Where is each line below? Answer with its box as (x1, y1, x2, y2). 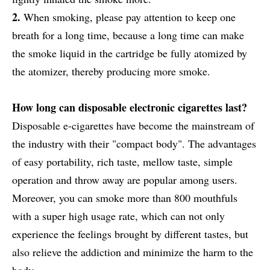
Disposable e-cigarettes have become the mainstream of (12, 118, 254, 133)
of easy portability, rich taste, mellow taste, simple (12, 154, 233, 169)
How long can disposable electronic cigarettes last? (12, 99, 247, 115)
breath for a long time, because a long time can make (12, 28, 244, 42)
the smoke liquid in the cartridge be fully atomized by (12, 46, 247, 60)
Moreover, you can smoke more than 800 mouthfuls (12, 190, 237, 205)
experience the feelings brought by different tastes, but (12, 227, 248, 241)
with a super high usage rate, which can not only (12, 209, 225, 223)
